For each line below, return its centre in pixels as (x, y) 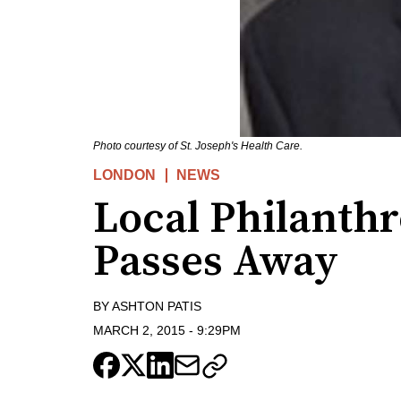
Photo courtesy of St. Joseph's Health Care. (198, 146)
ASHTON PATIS (157, 307)
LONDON (124, 175)
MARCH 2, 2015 (139, 330)
